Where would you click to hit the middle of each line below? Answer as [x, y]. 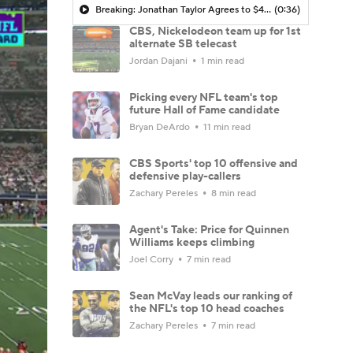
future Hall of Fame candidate [204, 110]
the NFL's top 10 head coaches [207, 308]
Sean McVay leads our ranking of [211, 296]
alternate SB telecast [183, 44]
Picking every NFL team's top [204, 97]
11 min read [226, 127]
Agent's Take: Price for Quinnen [209, 230]
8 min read [232, 193]
